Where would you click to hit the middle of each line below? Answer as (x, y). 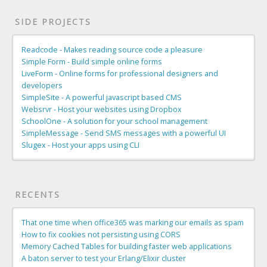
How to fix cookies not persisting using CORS (101, 234)
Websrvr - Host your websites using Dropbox (102, 109)
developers (42, 85)
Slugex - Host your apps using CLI (80, 145)
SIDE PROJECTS (53, 21)
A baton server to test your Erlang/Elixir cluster (104, 258)
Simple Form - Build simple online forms (92, 61)
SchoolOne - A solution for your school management (114, 121)
